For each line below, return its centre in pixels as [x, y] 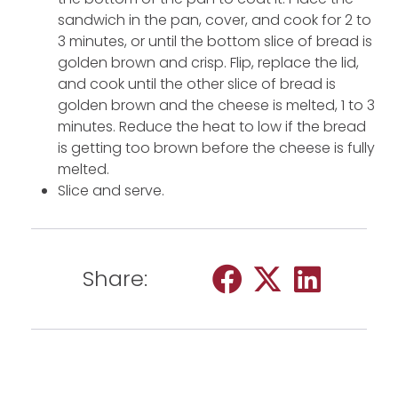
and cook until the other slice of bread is [197, 84]
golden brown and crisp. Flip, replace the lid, [208, 62]
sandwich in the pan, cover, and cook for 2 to [215, 20]
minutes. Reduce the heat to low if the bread [212, 126]
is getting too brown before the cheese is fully [216, 147]
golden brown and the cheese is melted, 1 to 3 [216, 105]
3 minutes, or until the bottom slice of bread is [215, 41]
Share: [115, 279]
